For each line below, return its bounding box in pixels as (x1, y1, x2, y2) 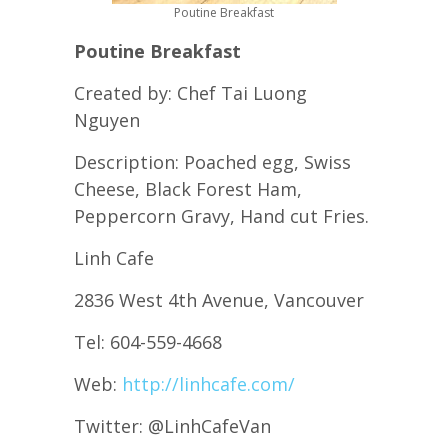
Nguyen (74, 107, 140, 132)
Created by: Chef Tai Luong (74, 80, 307, 105)
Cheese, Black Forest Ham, (74, 176, 302, 201)
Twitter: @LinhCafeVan (74, 413, 271, 438)
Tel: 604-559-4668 (74, 329, 222, 354)
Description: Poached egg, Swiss (74, 149, 351, 174)
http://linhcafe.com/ (122, 371, 295, 396)
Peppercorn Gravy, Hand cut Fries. (74, 203, 369, 228)
